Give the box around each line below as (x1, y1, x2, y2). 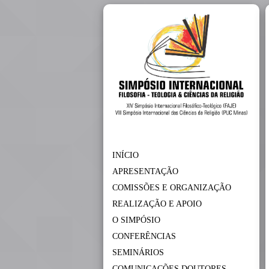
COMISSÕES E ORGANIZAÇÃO (112, 183, 231, 193)
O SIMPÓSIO (112, 215, 160, 225)
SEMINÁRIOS (112, 247, 164, 258)
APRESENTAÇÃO (112, 166, 178, 177)
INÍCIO (112, 150, 139, 160)
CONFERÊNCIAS (112, 231, 176, 241)
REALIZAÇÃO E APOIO (112, 199, 202, 209)
